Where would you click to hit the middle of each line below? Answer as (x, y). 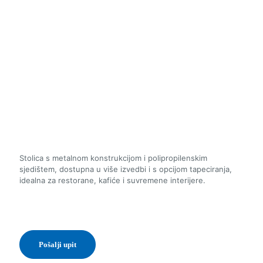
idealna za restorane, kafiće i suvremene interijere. (112, 181)
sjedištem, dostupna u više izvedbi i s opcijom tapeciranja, (126, 169)
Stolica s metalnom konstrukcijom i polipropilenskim (113, 158)
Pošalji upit (58, 245)
